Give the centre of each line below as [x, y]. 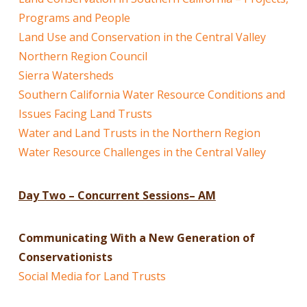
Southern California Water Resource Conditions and [151, 95]
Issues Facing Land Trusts [85, 114]
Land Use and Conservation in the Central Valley [142, 37]
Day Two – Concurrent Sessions [103, 195]
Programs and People [74, 18]
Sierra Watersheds [66, 76]
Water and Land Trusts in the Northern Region [139, 133]
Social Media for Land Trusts [92, 277]
